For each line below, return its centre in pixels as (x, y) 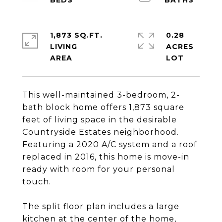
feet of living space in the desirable (100, 120)
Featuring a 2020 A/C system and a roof (110, 144)
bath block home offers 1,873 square (103, 107)
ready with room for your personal (99, 169)
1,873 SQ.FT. (76, 35)
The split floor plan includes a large (101, 206)
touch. (37, 182)
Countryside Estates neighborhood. (101, 132)
